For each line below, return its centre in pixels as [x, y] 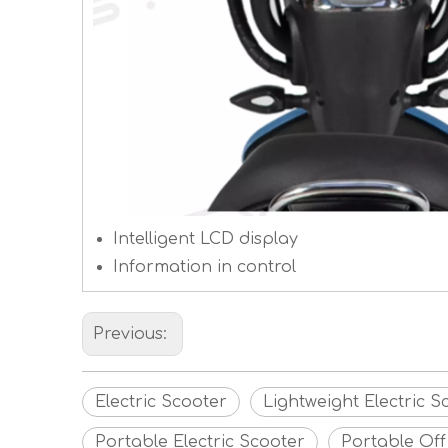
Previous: [132, 334]
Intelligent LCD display [205, 239]
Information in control [204, 267]
